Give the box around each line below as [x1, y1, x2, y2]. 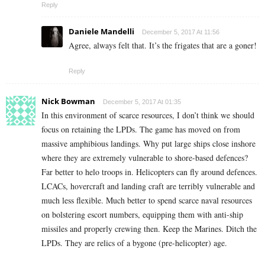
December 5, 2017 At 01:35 [103, 98, 181, 106]
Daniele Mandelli [69, 26, 134, 37]
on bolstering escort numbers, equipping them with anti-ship [41, 209, 243, 221]
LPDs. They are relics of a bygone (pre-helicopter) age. [41, 237, 227, 249]
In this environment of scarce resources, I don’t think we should [41, 109, 254, 121]
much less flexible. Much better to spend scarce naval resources [41, 195, 252, 206]
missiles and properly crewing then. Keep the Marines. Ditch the [41, 223, 257, 235]
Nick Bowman [41, 96, 95, 107]
